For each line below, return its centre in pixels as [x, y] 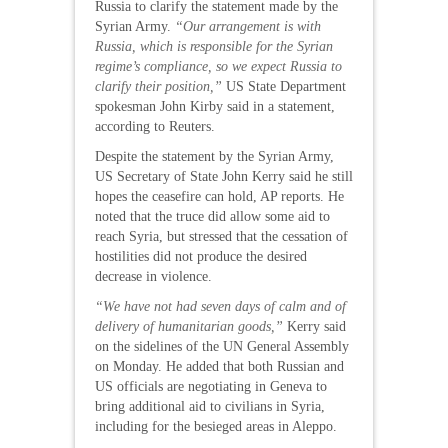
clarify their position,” [158, 86]
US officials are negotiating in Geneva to [211, 386]
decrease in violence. [153, 276]
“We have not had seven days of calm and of [220, 306]
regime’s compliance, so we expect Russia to [218, 66]
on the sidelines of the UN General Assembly [222, 346]
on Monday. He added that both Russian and [219, 366]
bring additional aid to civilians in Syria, [210, 406]
